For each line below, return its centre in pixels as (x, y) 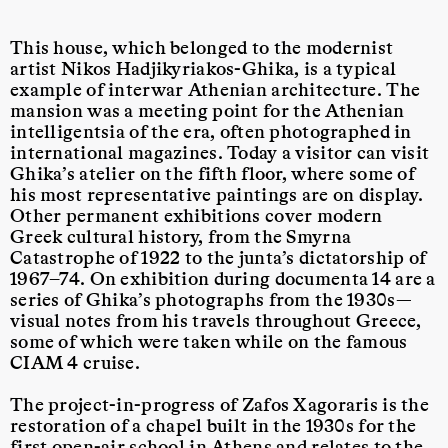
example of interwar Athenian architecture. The (215, 89)
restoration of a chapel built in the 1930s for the (213, 425)
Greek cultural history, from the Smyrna (181, 236)
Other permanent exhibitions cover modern (196, 215)
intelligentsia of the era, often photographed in (211, 131)
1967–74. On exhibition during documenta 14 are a (223, 278)
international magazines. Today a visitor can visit (220, 152)
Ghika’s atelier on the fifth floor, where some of (212, 173)
